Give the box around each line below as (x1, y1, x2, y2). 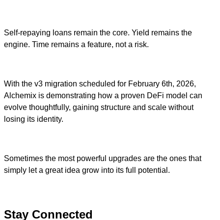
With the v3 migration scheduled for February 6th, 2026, (4, 79, 196, 88)
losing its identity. (4, 114, 63, 123)
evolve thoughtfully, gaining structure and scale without (4, 103, 193, 111)
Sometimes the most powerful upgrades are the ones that (4, 154, 201, 163)
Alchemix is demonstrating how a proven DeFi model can (4, 91, 202, 100)
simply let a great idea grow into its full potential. (4, 165, 170, 174)
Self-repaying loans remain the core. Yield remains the (4, 28, 192, 37)
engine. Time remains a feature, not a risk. (4, 40, 149, 49)
